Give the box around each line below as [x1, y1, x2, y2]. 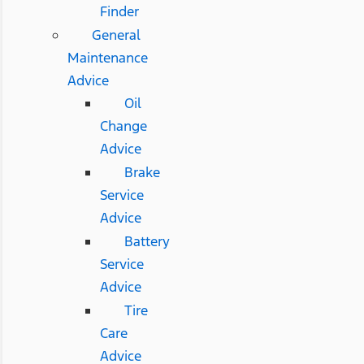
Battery [123, 232, 170, 250]
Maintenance [67, 48, 148, 67]
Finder [99, 2, 139, 20]
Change [99, 116, 147, 135]
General [91, 25, 141, 44]
